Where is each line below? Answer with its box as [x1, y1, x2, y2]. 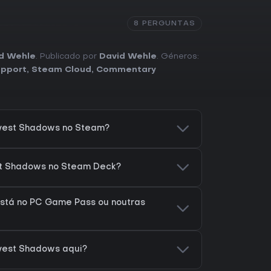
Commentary [96, 65, 156, 74]
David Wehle [99, 52, 157, 60]
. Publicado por [36, 52, 99, 60]
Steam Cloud [31, 65, 91, 74]
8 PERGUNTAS [134, 19, 195, 27]
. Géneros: [157, 52, 199, 60]
